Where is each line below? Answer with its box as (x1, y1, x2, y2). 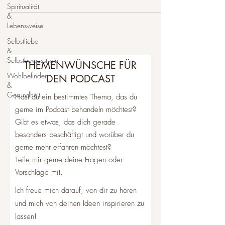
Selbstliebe (7, 36, 38, 46)
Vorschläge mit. (15, 167, 63, 177)
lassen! (15, 211, 37, 221)
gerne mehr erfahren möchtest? (15, 142, 111, 152)
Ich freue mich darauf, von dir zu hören (15, 185, 137, 195)
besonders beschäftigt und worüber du (15, 130, 134, 140)
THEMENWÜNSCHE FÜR (24, 59, 137, 72)
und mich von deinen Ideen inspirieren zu (15, 198, 144, 208)
